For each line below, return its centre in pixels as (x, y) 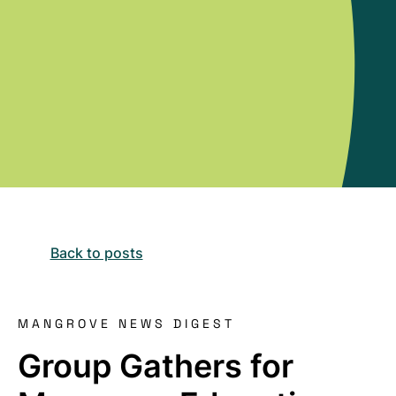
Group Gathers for (156, 366)
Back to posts (96, 253)
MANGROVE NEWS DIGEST (126, 324)
